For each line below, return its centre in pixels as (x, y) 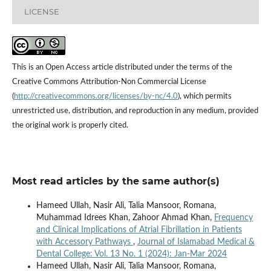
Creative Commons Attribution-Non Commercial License (109, 82)
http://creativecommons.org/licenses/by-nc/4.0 (96, 97)
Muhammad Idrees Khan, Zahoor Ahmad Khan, (125, 218)
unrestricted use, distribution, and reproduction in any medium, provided (135, 111)
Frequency (233, 218)
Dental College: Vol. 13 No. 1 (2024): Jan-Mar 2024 (131, 254)
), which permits (204, 97)
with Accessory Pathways (84, 242)
